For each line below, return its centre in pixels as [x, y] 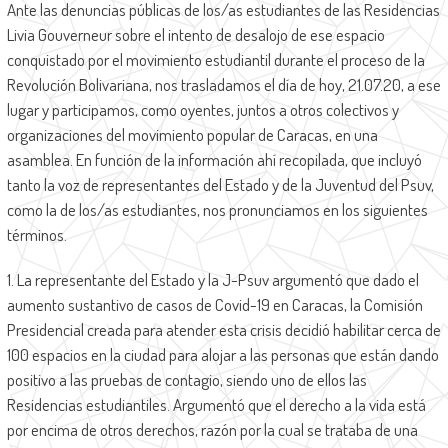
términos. [36, 235]
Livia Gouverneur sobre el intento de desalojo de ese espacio [195, 35]
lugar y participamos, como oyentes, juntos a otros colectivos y [202, 110]
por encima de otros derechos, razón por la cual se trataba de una [212, 430]
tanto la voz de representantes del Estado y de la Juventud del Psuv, [220, 185]
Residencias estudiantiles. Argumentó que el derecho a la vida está [216, 405]
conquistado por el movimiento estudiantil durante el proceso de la [215, 60]
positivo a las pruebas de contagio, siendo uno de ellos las [186, 380]
